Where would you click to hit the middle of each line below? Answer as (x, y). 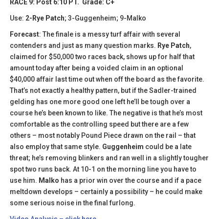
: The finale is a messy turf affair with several (110, 34)
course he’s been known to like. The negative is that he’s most (106, 113)
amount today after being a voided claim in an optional (97, 68)
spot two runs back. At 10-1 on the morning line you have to (103, 169)
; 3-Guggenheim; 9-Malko (105, 18)
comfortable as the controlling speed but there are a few (99, 124)
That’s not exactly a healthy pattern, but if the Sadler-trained (103, 90)
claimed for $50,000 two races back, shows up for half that (102, 56)
